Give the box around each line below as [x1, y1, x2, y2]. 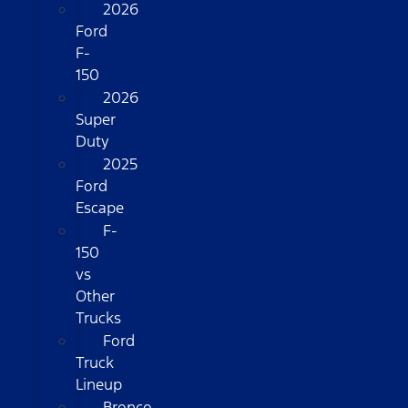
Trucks [75, 308, 121, 329]
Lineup [75, 374, 122, 395]
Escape [75, 198, 124, 219]
